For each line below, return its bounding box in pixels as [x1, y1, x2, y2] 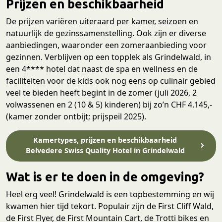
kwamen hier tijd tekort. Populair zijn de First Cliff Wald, [6, 201, 214, 212]
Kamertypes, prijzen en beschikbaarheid [33, 135, 177, 145]
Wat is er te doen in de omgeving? [6, 169, 204, 184]
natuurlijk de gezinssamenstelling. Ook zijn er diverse [6, 27, 206, 39]
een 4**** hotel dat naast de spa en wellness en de [6, 63, 198, 74]
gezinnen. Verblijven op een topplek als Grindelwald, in [6, 51, 211, 62]
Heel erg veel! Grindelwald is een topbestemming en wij [6, 189, 214, 200]
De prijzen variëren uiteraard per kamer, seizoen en [6, 15, 198, 27]
